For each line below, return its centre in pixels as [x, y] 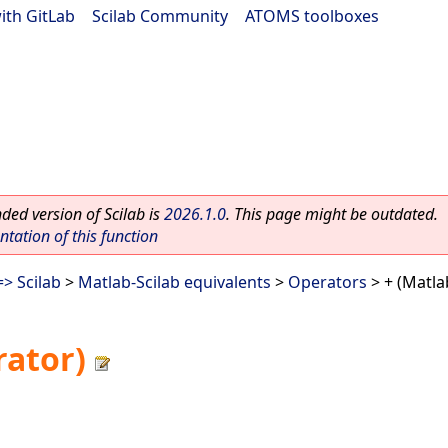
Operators [327, 282]
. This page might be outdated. [332, 214]
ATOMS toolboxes [312, 16]
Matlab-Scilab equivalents [174, 282]
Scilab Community [160, 16]
